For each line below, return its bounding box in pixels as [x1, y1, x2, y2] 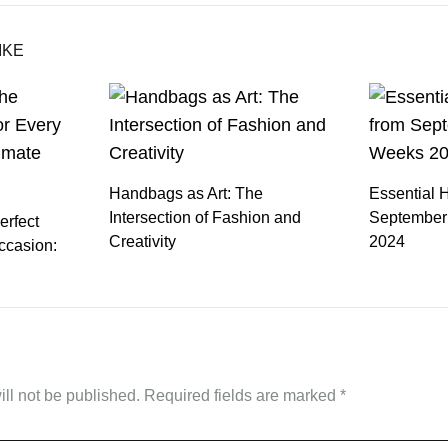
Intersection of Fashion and [108, 209, 301, 226]
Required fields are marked [144, 387, 340, 404]
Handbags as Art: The [108, 185, 263, 202]
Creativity [108, 233, 176, 250]
